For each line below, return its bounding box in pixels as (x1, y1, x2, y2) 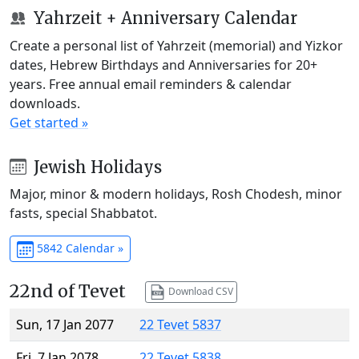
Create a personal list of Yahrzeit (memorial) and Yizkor (10, 36, 343, 54)
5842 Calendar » (33, 240, 123, 256)
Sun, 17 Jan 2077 (16, 316, 114, 334)
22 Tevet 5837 (139, 316, 221, 334)
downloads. (10, 94, 80, 112)
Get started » (10, 113, 88, 131)
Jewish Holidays (29, 156, 162, 177)
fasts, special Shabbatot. (10, 204, 157, 223)
